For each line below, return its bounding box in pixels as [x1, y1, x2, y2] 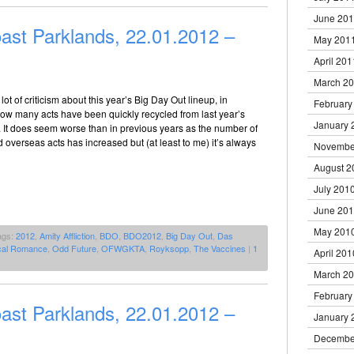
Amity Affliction [40, 228, 95, 242]
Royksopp [149, 241, 189, 254]
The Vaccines [194, 241, 246, 254]
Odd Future [52, 241, 96, 254]
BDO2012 [123, 228, 161, 242]
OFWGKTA [101, 241, 145, 254]
